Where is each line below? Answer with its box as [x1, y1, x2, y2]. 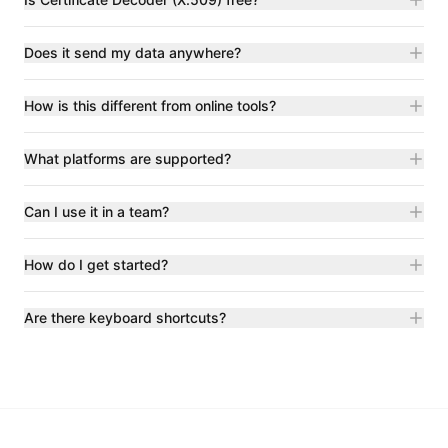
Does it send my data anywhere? [24, 43, 241, 61]
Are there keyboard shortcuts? [24, 308, 226, 326]
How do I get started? [24, 255, 168, 273]
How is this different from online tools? [24, 96, 276, 114]
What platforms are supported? [24, 149, 231, 167]
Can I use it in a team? [24, 202, 169, 220]
